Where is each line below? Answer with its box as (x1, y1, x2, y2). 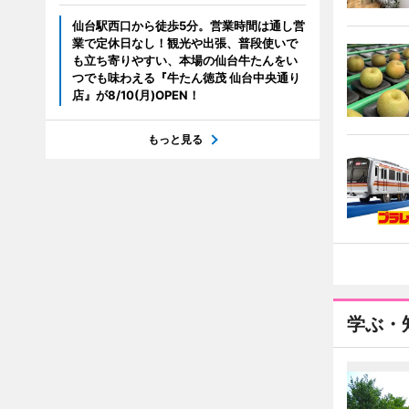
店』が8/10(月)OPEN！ (71, 88, 200, 103)
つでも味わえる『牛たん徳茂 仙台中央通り (71, 70, 300, 86)
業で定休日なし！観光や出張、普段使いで (71, 36, 298, 51)
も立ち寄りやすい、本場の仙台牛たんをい (71, 53, 298, 68)
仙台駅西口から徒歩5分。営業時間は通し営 (71, 18, 305, 34)
